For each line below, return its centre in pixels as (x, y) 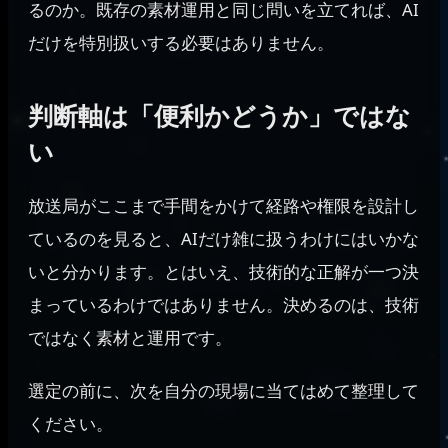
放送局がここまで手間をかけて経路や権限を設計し (223, 206)
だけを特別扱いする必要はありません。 (181, 42)
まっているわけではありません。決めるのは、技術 (223, 305)
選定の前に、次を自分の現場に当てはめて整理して (223, 391)
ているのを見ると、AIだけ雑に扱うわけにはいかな (223, 239)
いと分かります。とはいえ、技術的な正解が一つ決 (223, 272)
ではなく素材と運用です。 (130, 338)
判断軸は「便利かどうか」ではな (219, 115)
